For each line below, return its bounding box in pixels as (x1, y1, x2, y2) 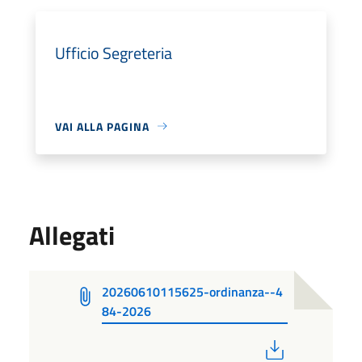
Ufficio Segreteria (55, 40, 172, 65)
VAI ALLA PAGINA (55, 117, 149, 135)
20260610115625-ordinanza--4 (101, 281, 283, 301)
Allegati (29, 215, 115, 255)
